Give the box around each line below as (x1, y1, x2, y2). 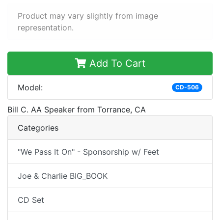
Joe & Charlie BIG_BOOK (18, 170, 108, 181)
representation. (18, 22, 74, 32)
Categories (18, 122, 58, 133)
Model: (18, 82, 43, 92)
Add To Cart (86, 57, 145, 69)
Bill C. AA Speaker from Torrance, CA (7, 104, 146, 114)
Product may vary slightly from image (18, 10, 158, 21)
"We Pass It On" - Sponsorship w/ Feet (18, 146, 159, 157)
